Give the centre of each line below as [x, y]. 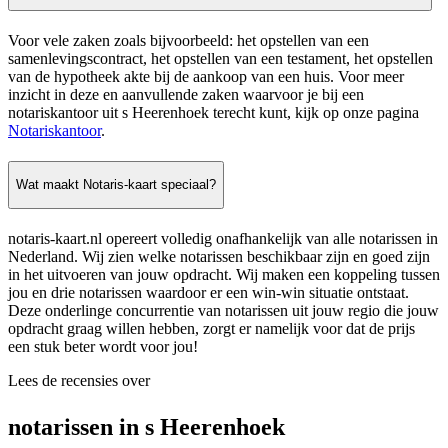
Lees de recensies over [79, 380]
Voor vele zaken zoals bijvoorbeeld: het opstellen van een [188, 40]
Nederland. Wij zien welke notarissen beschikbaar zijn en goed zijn [219, 256]
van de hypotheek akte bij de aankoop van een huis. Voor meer [206, 76]
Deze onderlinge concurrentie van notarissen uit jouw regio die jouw [223, 310]
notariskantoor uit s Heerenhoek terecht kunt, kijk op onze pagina [213, 112]
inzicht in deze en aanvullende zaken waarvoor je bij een [186, 94]
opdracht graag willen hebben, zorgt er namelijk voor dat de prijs [211, 328]
